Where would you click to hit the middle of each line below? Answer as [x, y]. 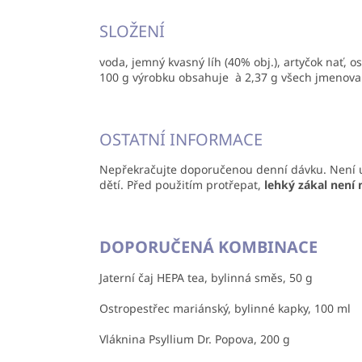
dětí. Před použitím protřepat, [182, 185]
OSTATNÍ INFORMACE [181, 139]
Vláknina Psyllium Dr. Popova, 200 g [195, 339]
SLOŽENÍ [132, 32]
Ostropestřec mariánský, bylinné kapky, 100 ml [225, 309]
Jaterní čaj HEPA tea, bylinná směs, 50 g [206, 278]
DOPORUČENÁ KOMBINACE [208, 247]
